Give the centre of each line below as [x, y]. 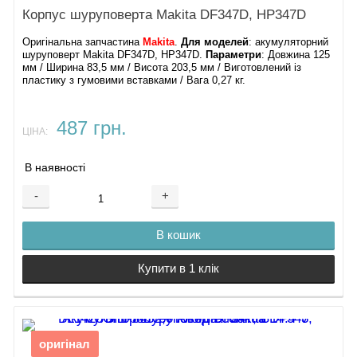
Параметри [234, 55]
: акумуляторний [289, 42]
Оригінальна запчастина [83, 42]
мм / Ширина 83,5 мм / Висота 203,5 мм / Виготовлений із [162, 67]
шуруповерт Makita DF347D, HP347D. [114, 55]
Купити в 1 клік [178, 269]
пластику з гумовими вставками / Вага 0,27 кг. [134, 80]
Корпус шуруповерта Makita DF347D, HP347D [165, 15]
